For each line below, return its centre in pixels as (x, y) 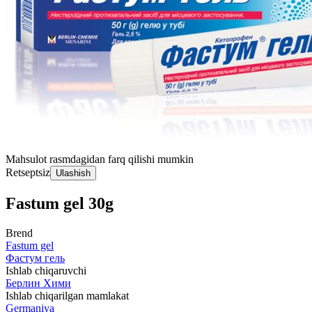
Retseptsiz (28, 172)
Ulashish (73, 173)
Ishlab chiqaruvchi (46, 270)
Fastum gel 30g (60, 203)
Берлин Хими (38, 283)
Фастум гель (35, 258)
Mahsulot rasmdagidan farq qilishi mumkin (100, 159)
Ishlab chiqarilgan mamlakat (67, 295)
